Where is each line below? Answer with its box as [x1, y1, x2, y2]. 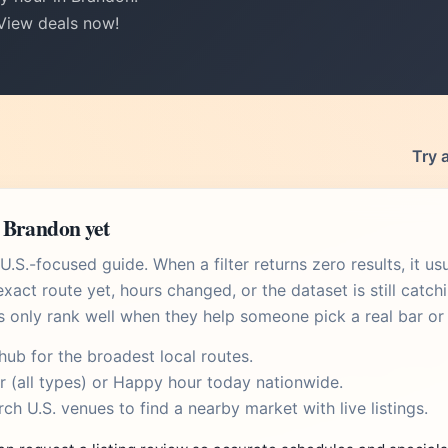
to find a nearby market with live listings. [114, 398, 428, 418]
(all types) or [6, 372, 113, 392]
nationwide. [251, 372, 343, 392]
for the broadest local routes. [26, 346, 253, 366]
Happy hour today [113, 372, 251, 392]
